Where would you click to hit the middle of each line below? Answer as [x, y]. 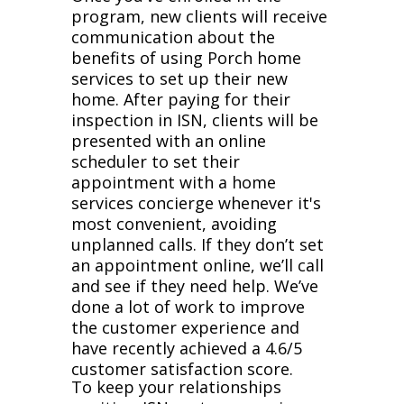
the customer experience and [185, 327]
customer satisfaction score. [182, 369]
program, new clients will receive [199, 16]
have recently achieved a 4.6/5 [187, 348]
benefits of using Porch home [186, 58]
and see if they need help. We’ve [195, 286]
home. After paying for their [181, 99]
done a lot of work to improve [188, 307]
